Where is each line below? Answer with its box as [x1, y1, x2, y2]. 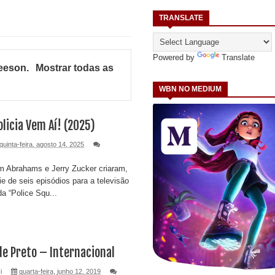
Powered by [153, 52, 197, 62]
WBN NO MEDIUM [159, 84, 222, 93]
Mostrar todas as [35, 62, 114, 73]
